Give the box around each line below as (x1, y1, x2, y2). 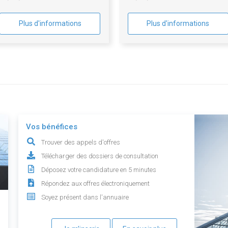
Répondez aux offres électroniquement (41, 180, 150, 188)
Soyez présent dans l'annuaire (41, 193, 129, 202)
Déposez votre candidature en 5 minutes (41, 166, 157, 174)
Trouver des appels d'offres (41, 138, 121, 147)
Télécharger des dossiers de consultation (41, 152, 159, 160)
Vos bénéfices (26, 122, 78, 132)
